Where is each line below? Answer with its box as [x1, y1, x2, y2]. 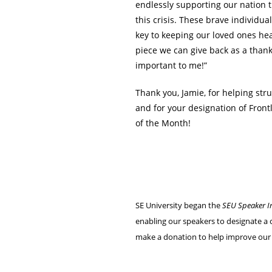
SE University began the [135, 200, 222, 211]
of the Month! [135, 117, 191, 129]
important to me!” [135, 59, 207, 71]
